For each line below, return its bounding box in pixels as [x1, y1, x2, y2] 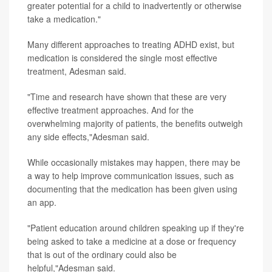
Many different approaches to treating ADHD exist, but [27, 38, 234, 50]
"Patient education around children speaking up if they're [27, 221, 244, 234]
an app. [27, 195, 56, 208]
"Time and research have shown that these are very [27, 90, 226, 103]
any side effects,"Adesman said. [27, 130, 149, 143]
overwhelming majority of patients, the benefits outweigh [27, 117, 243, 129]
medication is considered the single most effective [27, 51, 217, 64]
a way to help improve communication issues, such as [27, 169, 234, 182]
